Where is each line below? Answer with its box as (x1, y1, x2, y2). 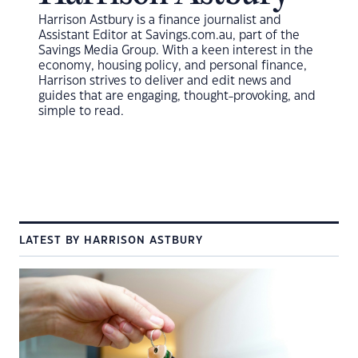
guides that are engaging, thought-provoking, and (38, 90, 316, 102)
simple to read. (38, 105, 124, 117)
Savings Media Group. (38, 45, 162, 57)
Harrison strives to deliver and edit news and (38, 75, 292, 87)
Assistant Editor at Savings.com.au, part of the (38, 30, 300, 42)
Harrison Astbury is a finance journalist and (38, 14, 281, 26)
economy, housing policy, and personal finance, (38, 60, 307, 72)
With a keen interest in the (162, 45, 313, 57)
